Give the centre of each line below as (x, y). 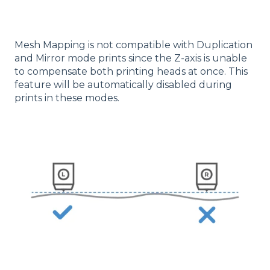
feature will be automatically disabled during (123, 84)
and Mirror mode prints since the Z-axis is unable (131, 58)
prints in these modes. (67, 98)
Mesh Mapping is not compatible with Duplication (133, 45)
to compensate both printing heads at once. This (131, 71)
